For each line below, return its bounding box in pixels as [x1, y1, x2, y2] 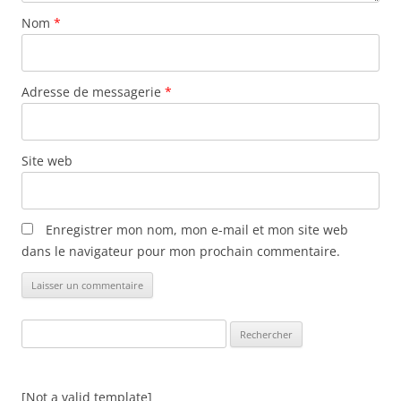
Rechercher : [21, 321, 86, 338]
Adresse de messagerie [21, 83, 165, 101]
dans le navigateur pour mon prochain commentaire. [21, 243, 340, 260]
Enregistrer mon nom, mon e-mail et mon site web [46, 221, 348, 239]
